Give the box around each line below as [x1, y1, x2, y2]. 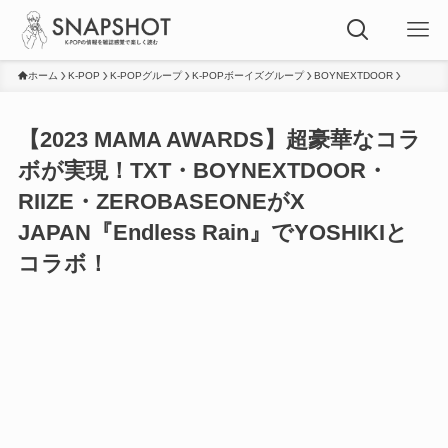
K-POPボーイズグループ [191, 70, 304, 81]
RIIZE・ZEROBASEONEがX [17, 189, 305, 215]
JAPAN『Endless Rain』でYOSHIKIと [17, 220, 408, 246]
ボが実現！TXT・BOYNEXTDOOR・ [17, 158, 388, 184]
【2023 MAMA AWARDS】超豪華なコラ [17, 127, 421, 153]
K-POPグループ [109, 70, 182, 81]
